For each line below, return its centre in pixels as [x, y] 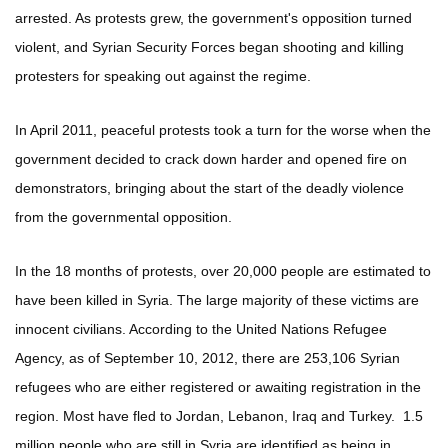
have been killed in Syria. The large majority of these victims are [217, 300]
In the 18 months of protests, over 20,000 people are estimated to [223, 271]
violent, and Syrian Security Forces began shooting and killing [209, 47]
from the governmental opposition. [123, 217]
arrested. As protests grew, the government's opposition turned [213, 18]
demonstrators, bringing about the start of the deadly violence [209, 188]
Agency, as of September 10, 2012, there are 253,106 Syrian [207, 358]
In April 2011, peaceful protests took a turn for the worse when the [223, 130]
